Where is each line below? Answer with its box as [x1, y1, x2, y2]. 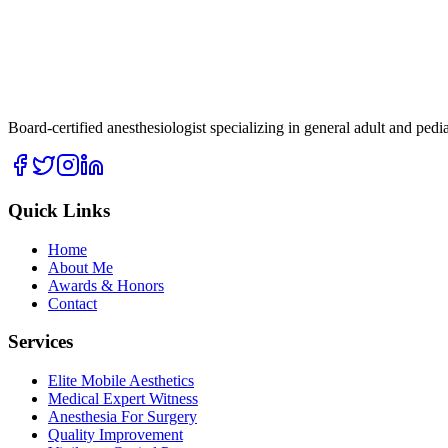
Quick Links [8, 199, 110, 221]
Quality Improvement [48, 426, 183, 444]
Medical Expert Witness [48, 390, 198, 408]
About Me [48, 258, 113, 276]
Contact [48, 294, 97, 312]
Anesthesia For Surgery [48, 408, 197, 426]
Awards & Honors [48, 276, 164, 294]
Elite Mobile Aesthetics [48, 372, 194, 390]
